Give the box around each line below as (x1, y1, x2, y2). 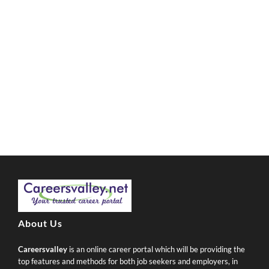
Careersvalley (18, 244, 67, 254)
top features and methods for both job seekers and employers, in (18, 256, 238, 266)
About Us (18, 217, 62, 229)
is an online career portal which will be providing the (67, 244, 245, 254)
